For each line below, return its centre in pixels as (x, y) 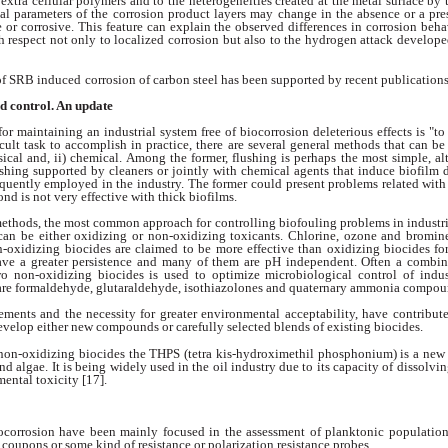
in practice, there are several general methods (258, 144)
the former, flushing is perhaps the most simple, (302, 157)
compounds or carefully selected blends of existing (235, 327)
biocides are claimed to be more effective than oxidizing (224, 249)
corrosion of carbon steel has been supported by (215, 79)
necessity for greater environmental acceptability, (224, 314)
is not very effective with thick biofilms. (130, 196)
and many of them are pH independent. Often (267, 262)
